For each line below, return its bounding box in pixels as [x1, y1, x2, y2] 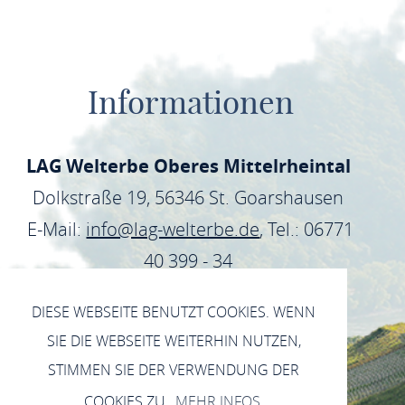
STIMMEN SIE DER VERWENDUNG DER [48, 359, 299, 380]
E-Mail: [27, 217, 87, 241]
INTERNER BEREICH [52, 378, 204, 400]
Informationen [87, 82, 294, 122]
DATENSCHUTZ [64, 343, 182, 364]
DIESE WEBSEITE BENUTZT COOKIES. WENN [32, 301, 316, 322]
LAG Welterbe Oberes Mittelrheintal [25, 154, 355, 178]
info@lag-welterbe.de [86, 217, 260, 241]
